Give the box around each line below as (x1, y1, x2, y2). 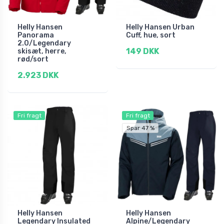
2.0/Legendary (17, 38, 71, 47)
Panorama (17, 30, 54, 39)
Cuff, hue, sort (126, 30, 175, 39)
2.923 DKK (17, 70, 58, 80)
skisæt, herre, (17, 46, 66, 55)
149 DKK (126, 46, 159, 56)
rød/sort (17, 54, 48, 63)
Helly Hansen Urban (126, 22, 194, 31)
